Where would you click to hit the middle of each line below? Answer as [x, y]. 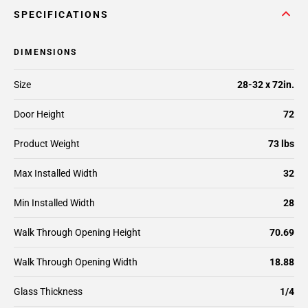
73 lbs [281, 144]
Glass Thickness [48, 291]
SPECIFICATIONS [61, 14]
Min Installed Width [54, 203]
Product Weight [47, 144]
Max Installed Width [56, 173]
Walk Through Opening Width [76, 262]
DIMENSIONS [45, 52]
